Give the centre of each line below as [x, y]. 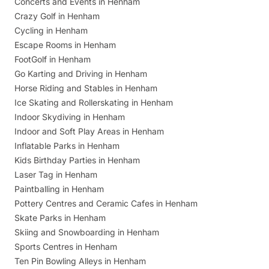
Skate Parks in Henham [60, 217]
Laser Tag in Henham [56, 174]
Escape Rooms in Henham [65, 44]
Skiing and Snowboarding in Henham [87, 232]
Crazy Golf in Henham [57, 16]
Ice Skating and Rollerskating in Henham [94, 102]
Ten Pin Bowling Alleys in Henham [80, 261]
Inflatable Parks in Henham [67, 145]
